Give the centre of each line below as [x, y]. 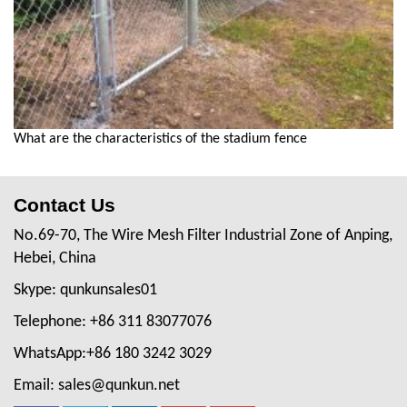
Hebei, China [55, 258]
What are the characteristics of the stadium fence [160, 139]
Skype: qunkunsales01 [85, 290]
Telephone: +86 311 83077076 [113, 322]
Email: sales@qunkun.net [97, 385]
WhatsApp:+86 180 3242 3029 [113, 353]
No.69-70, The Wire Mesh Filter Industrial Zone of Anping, [203, 235]
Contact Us [65, 204]
